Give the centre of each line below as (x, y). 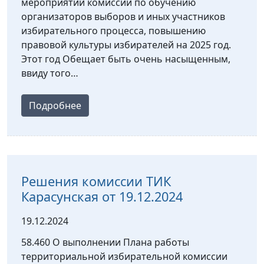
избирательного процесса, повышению (113, 31)
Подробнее (55, 106)
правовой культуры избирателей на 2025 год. (126, 45)
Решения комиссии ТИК (96, 181)
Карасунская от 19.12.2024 (102, 197)
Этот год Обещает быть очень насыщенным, (126, 59)
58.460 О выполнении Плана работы (105, 242)
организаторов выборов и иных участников (123, 17)
